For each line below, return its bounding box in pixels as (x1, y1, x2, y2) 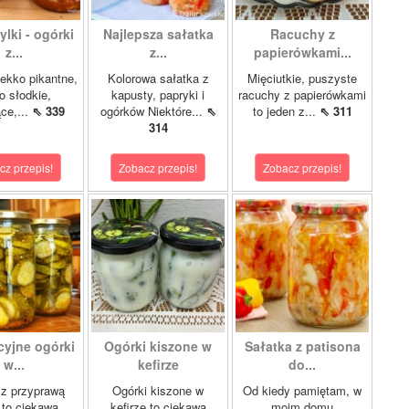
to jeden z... (252, 102, 320, 120)
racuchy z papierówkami (238, 86, 366, 103)
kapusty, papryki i (111, 86, 204, 103)
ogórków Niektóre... (100, 102, 206, 120)
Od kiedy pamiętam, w (243, 382, 362, 399)
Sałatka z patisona (244, 337, 361, 355)
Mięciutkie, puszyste (247, 69, 357, 87)
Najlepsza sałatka (102, 25, 214, 43)
